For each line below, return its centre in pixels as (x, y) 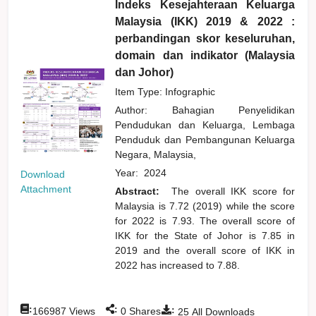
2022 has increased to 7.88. (178, 265)
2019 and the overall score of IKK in (205, 250)
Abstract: (140, 191)
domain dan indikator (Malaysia (205, 55)
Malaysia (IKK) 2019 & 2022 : (205, 21)
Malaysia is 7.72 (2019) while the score (205, 206)
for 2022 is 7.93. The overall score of (205, 220)
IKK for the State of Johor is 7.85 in (205, 235)
